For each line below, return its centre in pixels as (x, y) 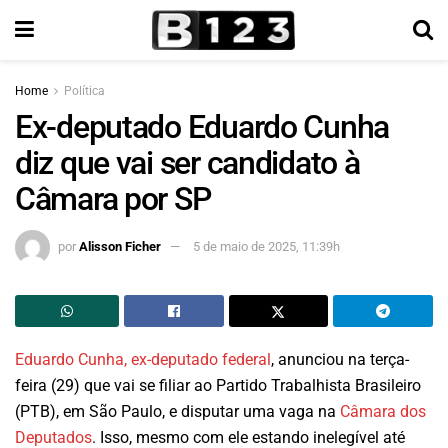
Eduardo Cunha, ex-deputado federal (143, 359)
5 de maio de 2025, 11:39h (266, 246)
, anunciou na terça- (340, 359)
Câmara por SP (113, 199)
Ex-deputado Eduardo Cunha (202, 127)
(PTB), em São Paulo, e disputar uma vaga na (177, 411)
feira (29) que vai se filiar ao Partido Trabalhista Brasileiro (218, 385)
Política (84, 91)
